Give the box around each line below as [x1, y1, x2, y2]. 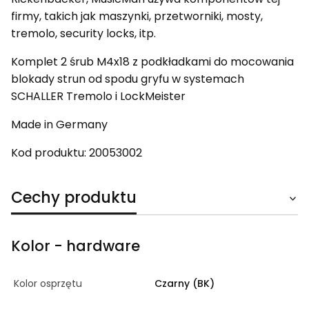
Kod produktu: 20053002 [11, 144, 142, 161]
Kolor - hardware [11, 235, 140, 256]
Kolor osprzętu [14, 276, 82, 290]
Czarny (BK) [154, 276, 215, 290]
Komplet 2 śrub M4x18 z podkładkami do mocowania [11, 53, 294, 70]
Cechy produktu [11, 186, 137, 208]
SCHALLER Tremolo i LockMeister [11, 88, 186, 104]
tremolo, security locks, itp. [11, 25, 156, 41]
